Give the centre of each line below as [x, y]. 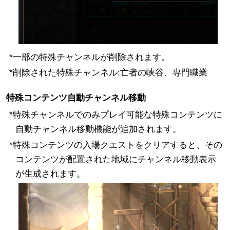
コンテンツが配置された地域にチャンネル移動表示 [116, 160]
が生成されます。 [50, 174]
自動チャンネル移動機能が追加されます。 [98, 129]
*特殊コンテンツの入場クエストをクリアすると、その [116, 145]
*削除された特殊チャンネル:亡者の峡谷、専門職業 [108, 73]
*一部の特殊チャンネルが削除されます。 [89, 57]
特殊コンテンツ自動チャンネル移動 [76, 98]
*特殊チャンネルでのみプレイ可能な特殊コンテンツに [116, 115]
